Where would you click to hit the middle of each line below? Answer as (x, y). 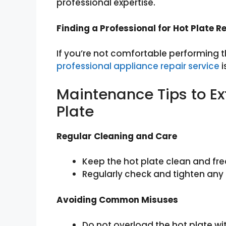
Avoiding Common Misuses (117, 200)
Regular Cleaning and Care (117, 136)
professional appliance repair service (138, 66)
